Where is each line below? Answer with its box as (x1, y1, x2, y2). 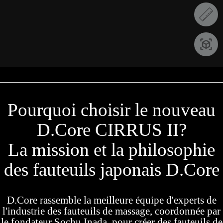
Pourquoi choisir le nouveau (7, 100, 216, 120)
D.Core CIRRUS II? (36, 119, 187, 140)
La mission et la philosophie (8, 139, 215, 160)
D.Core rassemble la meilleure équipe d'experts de (6, 194, 217, 207)
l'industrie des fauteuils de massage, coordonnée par (2, 205, 221, 218)
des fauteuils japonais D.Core (3, 159, 220, 180)
